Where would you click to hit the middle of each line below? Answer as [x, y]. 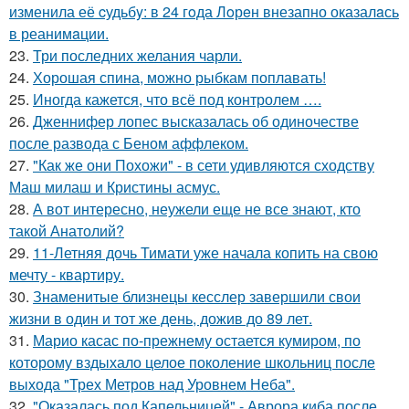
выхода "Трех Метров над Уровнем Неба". [152, 383]
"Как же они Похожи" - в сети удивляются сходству [204, 164]
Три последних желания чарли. [137, 55]
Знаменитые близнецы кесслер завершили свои [197, 296]
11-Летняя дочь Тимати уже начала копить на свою [205, 252]
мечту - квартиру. [67, 274]
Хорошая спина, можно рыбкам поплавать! [179, 77]
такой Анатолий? [67, 230]
